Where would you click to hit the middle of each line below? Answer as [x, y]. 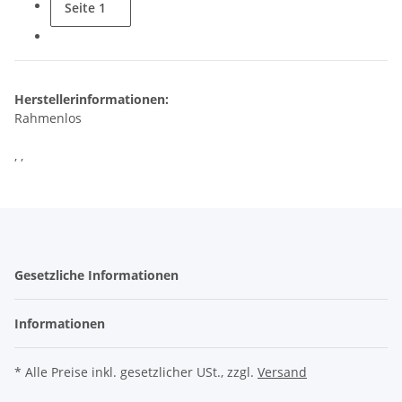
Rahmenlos [48, 118]
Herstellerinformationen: [92, 99]
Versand [282, 371]
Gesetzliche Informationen [98, 275]
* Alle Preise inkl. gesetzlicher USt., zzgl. [136, 371]
